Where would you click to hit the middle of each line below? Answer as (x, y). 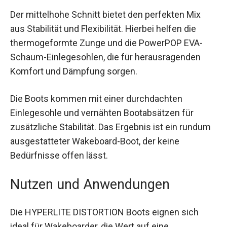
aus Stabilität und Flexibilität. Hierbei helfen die (103, 29)
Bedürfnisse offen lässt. (59, 155)
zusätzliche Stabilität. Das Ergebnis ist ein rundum (110, 127)
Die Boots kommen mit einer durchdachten (96, 98)
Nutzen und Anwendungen (90, 184)
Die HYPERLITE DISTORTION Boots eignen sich (104, 212)
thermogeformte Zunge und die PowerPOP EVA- (106, 43)
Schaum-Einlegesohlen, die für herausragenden (105, 57)
